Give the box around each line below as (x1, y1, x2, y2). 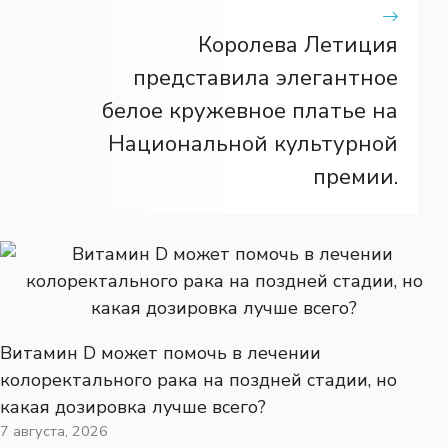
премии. (313, 161, 398, 192)
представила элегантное (133, 62, 398, 93)
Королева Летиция (198, 29, 398, 60)
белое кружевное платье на (102, 95, 398, 126)
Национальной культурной (108, 128, 398, 159)
